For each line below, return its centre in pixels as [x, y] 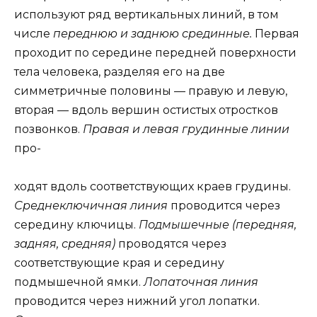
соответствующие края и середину [119, 263]
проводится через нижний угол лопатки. [137, 301]
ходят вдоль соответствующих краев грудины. [152, 187]
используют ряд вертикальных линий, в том [146, 14]
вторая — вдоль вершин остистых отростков [146, 110]
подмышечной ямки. [79, 282]
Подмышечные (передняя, [218, 225]
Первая [277, 33]
